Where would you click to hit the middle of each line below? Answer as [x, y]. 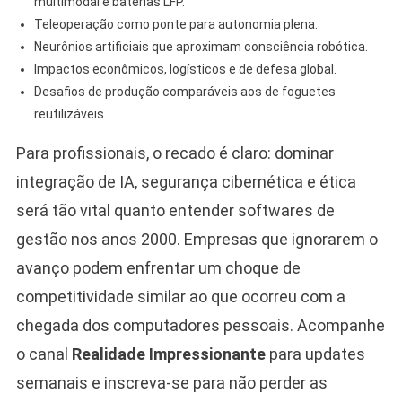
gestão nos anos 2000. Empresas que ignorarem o [197, 239]
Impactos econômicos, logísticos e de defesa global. [185, 69]
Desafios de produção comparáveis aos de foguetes [184, 91]
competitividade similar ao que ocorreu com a [180, 296]
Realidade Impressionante [168, 354]
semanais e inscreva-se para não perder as [171, 382]
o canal [44, 354]
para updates [315, 354]
